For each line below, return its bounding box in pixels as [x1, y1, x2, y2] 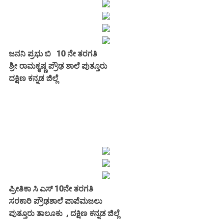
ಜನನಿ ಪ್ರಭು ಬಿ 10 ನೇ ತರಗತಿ [9, 49, 99, 58]
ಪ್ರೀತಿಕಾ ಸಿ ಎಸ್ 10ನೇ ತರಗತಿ [9, 184, 93, 193]
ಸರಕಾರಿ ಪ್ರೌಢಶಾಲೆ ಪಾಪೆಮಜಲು [9, 196, 102, 206]
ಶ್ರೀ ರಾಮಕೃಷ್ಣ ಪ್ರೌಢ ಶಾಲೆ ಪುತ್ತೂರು [9, 61, 107, 71]
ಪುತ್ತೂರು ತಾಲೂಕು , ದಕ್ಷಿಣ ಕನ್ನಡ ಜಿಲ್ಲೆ [9, 208, 119, 218]
